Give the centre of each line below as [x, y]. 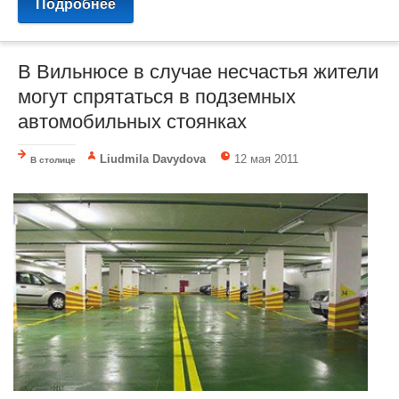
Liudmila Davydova [153, 159]
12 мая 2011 [267, 159]
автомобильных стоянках [132, 121]
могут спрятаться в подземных [157, 96]
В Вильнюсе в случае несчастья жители [198, 71]
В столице [53, 159]
